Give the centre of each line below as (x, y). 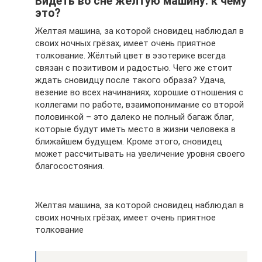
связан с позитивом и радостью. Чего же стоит (134, 68)
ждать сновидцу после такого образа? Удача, (130, 80)
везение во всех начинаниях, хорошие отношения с (139, 92)
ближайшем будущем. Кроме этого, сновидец (129, 141)
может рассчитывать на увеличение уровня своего (140, 154)
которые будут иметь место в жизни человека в (135, 129)
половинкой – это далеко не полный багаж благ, (135, 117)
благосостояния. (70, 166)
